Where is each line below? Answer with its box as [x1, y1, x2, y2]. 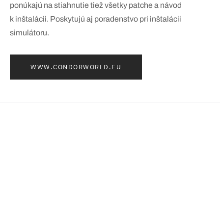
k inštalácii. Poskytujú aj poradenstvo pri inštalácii [10, 14, 181, 23]
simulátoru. [10, 28, 49, 37]
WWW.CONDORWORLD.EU [30, 62, 121, 71]
